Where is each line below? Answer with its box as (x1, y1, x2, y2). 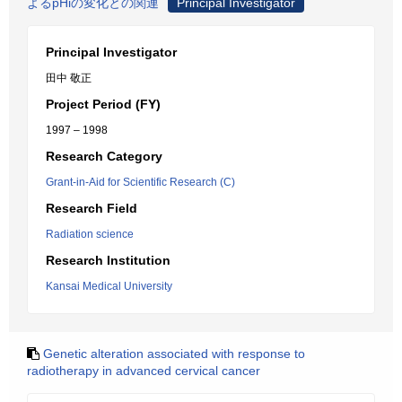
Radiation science (46, 228, 134, 240)
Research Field (46, 201, 137, 215)
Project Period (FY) (46, 97, 161, 111)
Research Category (46, 149, 162, 163)
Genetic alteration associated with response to (43, 346, 305, 361)
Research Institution (46, 253, 170, 267)
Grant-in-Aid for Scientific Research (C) (46, 176, 235, 188)
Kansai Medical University (46, 280, 172, 293)
